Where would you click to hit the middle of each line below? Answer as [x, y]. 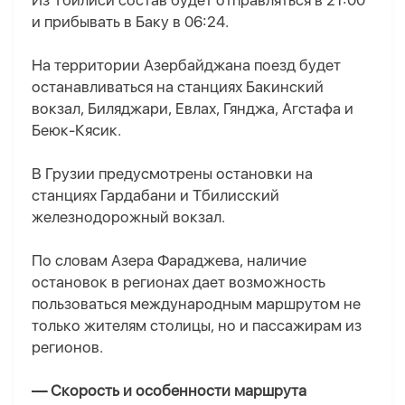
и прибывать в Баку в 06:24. [130, 22]
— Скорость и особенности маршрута [169, 391]
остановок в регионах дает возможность [179, 283]
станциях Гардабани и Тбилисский [155, 196]
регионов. [67, 348]
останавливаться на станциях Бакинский [178, 87]
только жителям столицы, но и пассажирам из [197, 326]
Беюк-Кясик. [76, 131]
